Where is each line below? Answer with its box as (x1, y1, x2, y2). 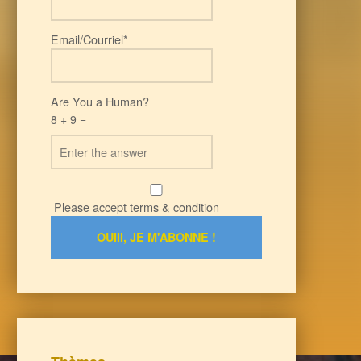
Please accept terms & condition (50, 197, 219, 215)
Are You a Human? (50, 93, 149, 110)
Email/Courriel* (50, 31, 128, 48)
